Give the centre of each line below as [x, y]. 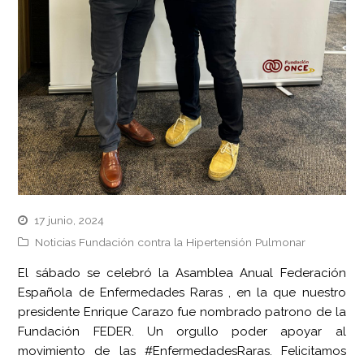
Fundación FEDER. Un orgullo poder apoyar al [182, 332]
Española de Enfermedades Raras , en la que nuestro [182, 293]
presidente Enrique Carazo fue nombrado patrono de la [182, 312]
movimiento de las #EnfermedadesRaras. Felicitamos [182, 351]
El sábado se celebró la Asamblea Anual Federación [182, 273]
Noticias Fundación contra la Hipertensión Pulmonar [171, 243]
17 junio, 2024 [69, 221]
